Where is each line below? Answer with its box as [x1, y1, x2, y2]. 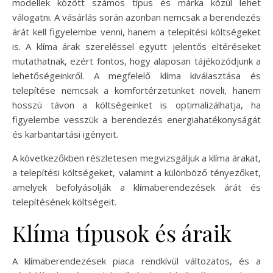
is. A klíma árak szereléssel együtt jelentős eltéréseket [12, 40, 261, 52]
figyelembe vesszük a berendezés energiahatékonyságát [12, 113, 261, 126]
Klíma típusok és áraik [12, 218, 232, 247]
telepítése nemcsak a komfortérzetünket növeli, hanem [12, 84, 261, 96]
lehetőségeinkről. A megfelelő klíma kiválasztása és [12, 69, 261, 82]
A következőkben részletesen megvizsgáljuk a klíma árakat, [12, 152, 261, 164]
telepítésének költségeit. [12, 196, 116, 208]
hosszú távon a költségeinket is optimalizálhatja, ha [12, 99, 261, 111]
